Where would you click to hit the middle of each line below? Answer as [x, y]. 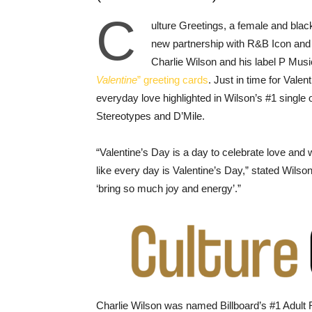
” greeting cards [173, 80]
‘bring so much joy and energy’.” [169, 188]
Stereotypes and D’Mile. [152, 116]
